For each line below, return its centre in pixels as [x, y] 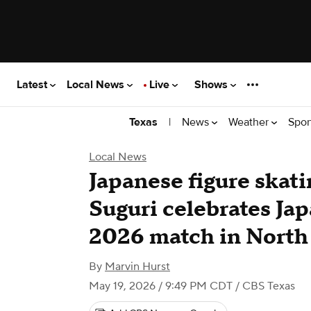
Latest [33, 84]
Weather [250, 122]
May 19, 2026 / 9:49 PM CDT [161, 286]
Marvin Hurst [137, 267]
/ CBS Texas [264, 286]
